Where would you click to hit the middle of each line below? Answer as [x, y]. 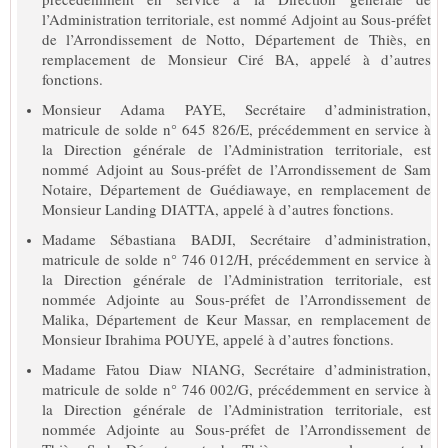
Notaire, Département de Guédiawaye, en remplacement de [236, 188]
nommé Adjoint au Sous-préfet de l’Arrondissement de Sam [236, 168]
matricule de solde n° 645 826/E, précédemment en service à [236, 128]
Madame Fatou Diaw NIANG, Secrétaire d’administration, [236, 368]
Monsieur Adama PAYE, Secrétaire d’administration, [236, 108]
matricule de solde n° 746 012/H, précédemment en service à [236, 258]
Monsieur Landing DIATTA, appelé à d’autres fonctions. [218, 208]
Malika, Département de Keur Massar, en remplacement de [236, 318]
